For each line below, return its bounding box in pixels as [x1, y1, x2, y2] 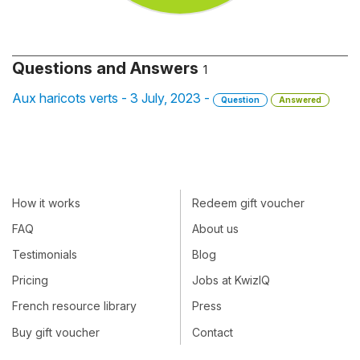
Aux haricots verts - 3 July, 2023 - [12, 90, 213, 106]
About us [192, 221, 239, 235]
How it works [12, 195, 80, 210]
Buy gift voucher [12, 325, 100, 339]
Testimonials [12, 247, 77, 261]
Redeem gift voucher [192, 195, 305, 210]
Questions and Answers [12, 59, 198, 78]
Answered [279, 95, 321, 104]
